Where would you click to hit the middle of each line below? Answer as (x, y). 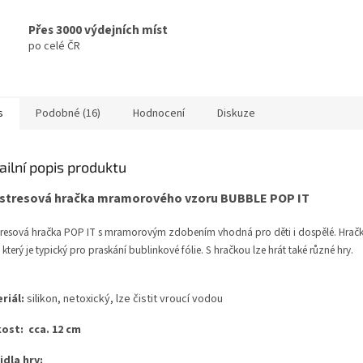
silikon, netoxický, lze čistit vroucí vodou (125, 299)
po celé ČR (54, 46)
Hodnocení (159, 114)
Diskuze (236, 114)
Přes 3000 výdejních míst (98, 30)
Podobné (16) (68, 114)
